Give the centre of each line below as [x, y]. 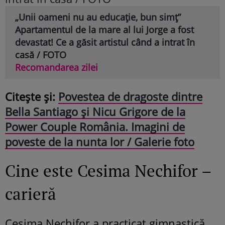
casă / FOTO [41, 54]
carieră [31, 193]
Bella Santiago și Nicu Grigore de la [95, 111]
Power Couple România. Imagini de [95, 126]
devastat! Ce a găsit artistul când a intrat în [105, 42]
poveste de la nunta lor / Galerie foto [100, 141]
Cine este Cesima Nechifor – [108, 170]
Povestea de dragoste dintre [130, 96]
